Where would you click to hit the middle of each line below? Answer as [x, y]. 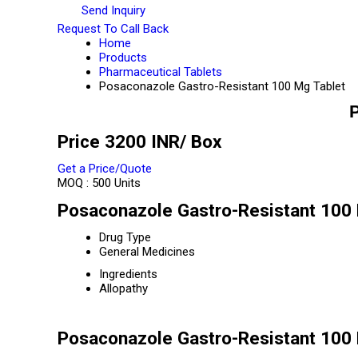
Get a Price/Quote [105, 169]
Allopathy [123, 288]
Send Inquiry [112, 10]
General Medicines [147, 252]
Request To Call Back [113, 29]
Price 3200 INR [119, 141]
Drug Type [125, 237]
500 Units [116, 183]
